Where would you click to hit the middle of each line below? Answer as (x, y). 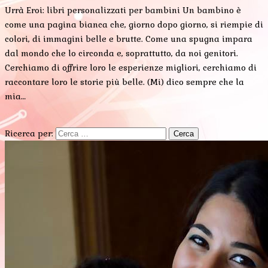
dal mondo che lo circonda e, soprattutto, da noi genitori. (121, 53)
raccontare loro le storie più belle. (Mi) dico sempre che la (124, 82)
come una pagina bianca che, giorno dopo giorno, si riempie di (134, 24)
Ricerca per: (29, 133)
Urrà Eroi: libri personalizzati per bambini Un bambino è (123, 10)
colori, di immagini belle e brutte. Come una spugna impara (129, 39)
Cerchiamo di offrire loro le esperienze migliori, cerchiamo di (131, 67)
